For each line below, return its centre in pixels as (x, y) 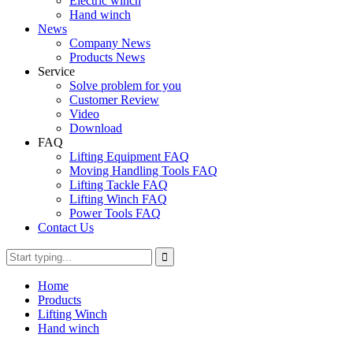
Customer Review (114, 100)
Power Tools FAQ (115, 213)
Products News (107, 57)
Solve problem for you (125, 85)
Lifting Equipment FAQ (129, 156)
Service (56, 71)
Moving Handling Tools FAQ (143, 171)
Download (96, 128)
